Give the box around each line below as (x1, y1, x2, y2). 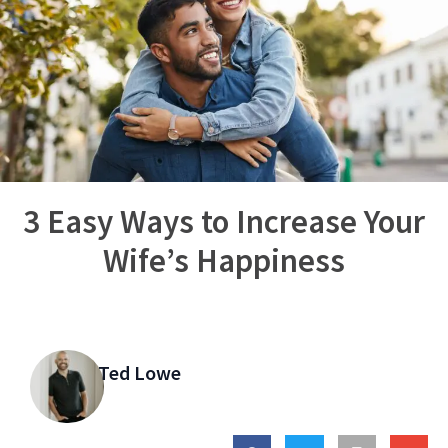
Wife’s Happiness (103, 239, 345, 281)
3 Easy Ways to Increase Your (23, 200, 425, 242)
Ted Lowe (97, 359, 181, 385)
